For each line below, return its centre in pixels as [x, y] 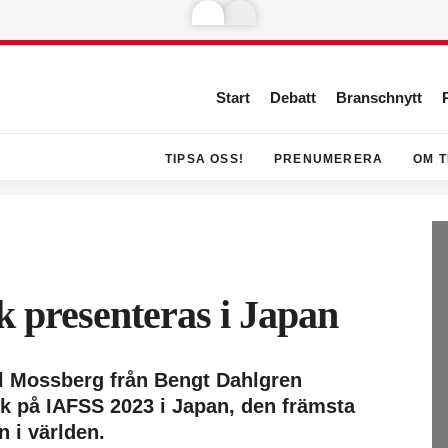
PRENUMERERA [328, 159]
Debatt [293, 97]
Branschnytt [379, 97]
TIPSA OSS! [204, 159]
